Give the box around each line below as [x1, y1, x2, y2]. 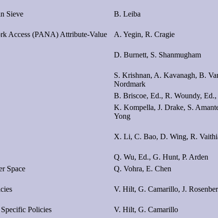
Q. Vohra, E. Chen [114, 164, 171, 173]
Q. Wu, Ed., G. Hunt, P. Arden [114, 152, 208, 161]
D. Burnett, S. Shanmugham [114, 50, 201, 59]
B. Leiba [114, 9, 141, 18]
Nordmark [114, 79, 145, 88]
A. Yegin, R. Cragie [114, 30, 175, 38]
